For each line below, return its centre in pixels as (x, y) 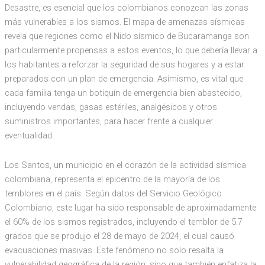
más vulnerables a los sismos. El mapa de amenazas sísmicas (125, 22)
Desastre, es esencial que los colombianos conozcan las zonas (126, 8)
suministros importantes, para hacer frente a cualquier (109, 122)
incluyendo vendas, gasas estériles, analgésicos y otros (111, 107)
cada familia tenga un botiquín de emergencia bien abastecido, (123, 93)
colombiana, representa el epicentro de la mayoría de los (112, 179)
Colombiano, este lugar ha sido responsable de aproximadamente (130, 207)
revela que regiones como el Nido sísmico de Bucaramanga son (127, 36)
